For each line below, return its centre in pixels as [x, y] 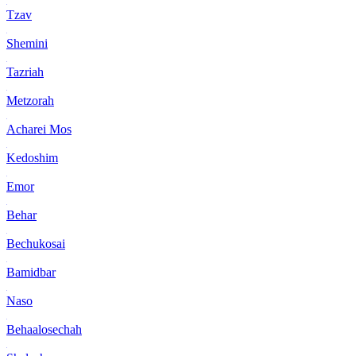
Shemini [27, 43]
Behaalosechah [44, 329]
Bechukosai [36, 243]
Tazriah [25, 72]
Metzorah [30, 100]
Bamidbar [31, 272]
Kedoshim [32, 157]
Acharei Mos [39, 129]
